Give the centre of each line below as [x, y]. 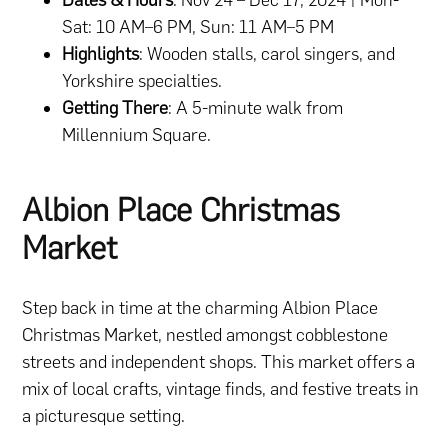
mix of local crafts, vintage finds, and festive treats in [221, 389]
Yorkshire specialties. [142, 80]
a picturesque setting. [104, 416]
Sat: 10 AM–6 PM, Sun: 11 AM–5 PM [198, 26]
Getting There [115, 107]
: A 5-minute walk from [256, 107]
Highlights [101, 53]
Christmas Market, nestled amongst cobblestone [205, 335]
